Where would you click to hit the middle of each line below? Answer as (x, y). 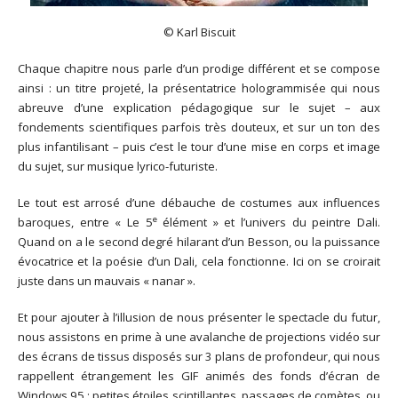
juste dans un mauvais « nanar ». (107, 280)
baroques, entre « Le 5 (85, 222)
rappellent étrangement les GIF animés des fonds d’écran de (199, 375)
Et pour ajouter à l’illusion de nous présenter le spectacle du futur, (199, 317)
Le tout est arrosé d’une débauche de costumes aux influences (199, 202)
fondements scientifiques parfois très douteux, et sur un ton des (199, 127)
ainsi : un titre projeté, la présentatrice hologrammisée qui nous (199, 88)
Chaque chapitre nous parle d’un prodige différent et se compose (199, 69)
